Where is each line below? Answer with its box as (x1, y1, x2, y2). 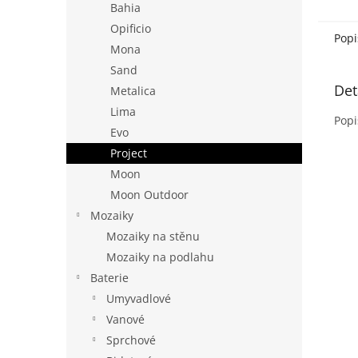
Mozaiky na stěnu (106, 229, 200, 244)
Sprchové (106, 332, 156, 348)
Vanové (106, 312, 145, 327)
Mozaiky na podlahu (106, 249, 214, 265)
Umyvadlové (106, 291, 171, 306)
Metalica (110, 83, 156, 98)
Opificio (110, 21, 151, 36)
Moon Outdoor (110, 187, 189, 202)
